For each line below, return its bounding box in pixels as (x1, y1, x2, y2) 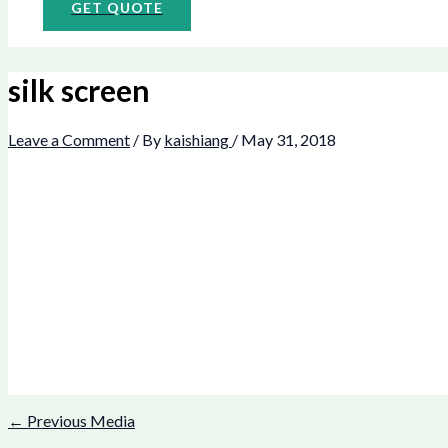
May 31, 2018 (241, 130, 336, 150)
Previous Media (24, 411, 135, 431)
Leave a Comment (8, 130, 130, 150)
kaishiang (164, 130, 232, 150)
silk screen (8, 72, 150, 109)
